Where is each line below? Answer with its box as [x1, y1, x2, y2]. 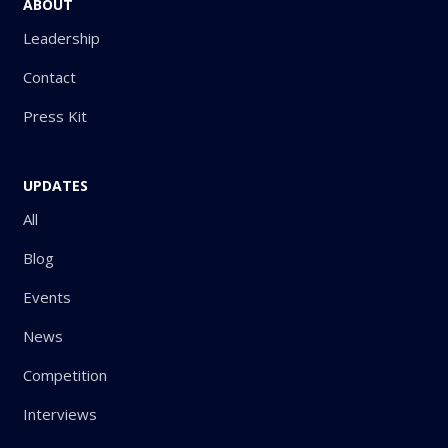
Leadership [23, 27, 100, 48]
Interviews [23, 403, 97, 424]
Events [23, 286, 71, 307]
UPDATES [23, 175, 88, 195]
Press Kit [23, 105, 87, 126]
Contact [23, 66, 76, 87]
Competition [23, 364, 107, 385]
